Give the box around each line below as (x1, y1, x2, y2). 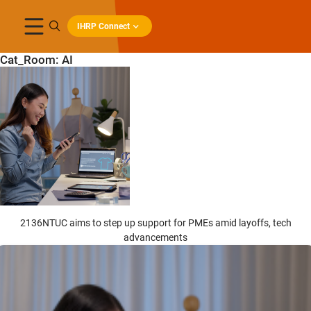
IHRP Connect (76, 21, 130, 32)
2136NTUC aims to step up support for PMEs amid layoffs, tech (19, 217, 292, 229)
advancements (124, 232, 187, 244)
